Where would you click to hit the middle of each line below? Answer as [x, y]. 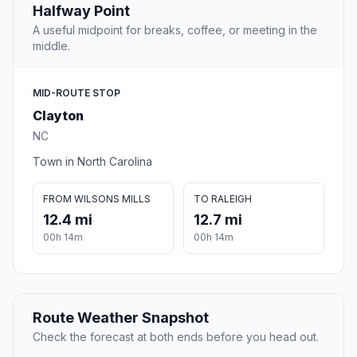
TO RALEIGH [223, 199]
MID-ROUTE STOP [76, 93]
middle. [51, 46]
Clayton [58, 116]
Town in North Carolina [92, 162]
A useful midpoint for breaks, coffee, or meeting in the [175, 30]
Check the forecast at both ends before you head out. [176, 337]
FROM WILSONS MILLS [97, 199]
